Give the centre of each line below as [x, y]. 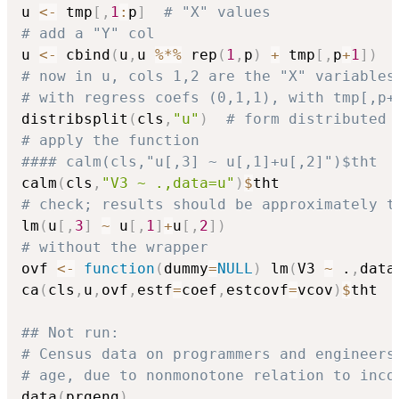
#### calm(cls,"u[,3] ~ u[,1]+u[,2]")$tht [199, 161]
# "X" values [217, 12]
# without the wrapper [115, 247]
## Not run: [75, 332]
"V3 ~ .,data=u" [168, 183]
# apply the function [110, 140]
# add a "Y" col [88, 33]
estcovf [257, 289]
